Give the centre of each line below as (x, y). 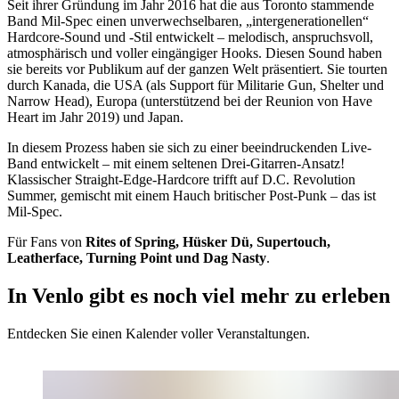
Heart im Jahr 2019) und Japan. (95, 118)
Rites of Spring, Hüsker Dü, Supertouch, (208, 242)
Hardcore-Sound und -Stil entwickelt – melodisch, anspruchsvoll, (190, 37)
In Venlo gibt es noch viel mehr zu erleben (199, 296)
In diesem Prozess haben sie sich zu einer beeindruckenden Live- (189, 148)
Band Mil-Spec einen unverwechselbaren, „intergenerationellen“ (188, 21)
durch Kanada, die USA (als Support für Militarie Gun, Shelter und (195, 85)
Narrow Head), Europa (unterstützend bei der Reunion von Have (190, 102)
